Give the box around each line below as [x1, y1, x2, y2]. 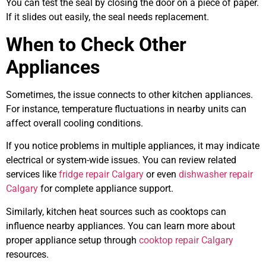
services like [6, 169, 59, 180]
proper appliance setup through [6, 234, 139, 246]
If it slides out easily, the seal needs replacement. [6, 11, 209, 23]
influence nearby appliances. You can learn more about [6, 220, 235, 232]
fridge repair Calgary [59, 169, 144, 180]
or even [144, 169, 179, 180]
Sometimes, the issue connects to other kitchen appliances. [6, 88, 253, 100]
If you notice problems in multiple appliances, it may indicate [6, 140, 259, 152]
